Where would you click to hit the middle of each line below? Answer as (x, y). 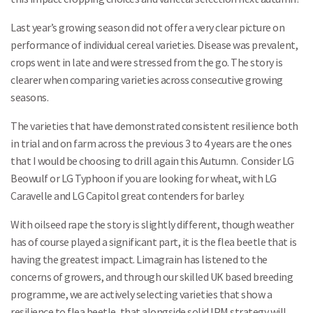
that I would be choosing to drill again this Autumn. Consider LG (152, 161)
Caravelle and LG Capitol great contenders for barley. (128, 196)
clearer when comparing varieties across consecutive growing (147, 80)
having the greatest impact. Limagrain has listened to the (139, 259)
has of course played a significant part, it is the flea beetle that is (153, 242)
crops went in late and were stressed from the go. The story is (146, 62)
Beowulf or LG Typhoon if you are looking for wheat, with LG (144, 178)
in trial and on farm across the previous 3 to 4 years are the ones (151, 143)
